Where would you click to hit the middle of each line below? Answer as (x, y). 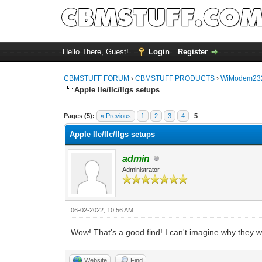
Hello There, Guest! (96, 52)
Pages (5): (80, 116)
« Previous (116, 116)
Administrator (141, 169)
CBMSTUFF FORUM (97, 78)
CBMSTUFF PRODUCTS (175, 78)
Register (192, 52)
